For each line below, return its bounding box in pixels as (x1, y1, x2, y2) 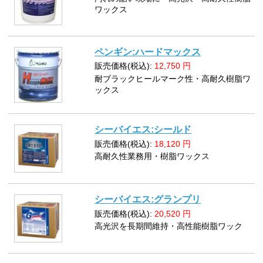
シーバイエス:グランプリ (95, 194, 201, 205)
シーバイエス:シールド (95, 124, 192, 135)
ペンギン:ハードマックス (95, 46, 201, 57)
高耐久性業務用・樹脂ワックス (95, 151, 210, 161)
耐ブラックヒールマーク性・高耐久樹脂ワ (95, 74, 251, 83)
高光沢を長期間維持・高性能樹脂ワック (95, 221, 243, 231)
